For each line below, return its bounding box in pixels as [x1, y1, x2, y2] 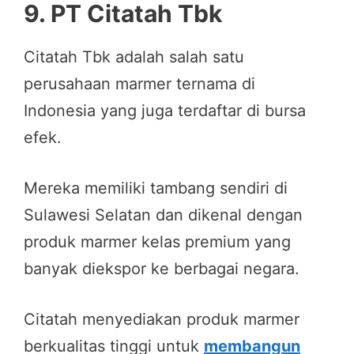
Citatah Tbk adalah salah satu [24, 47, 244, 66]
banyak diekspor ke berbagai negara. [24, 258, 299, 278]
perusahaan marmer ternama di [24, 73, 255, 93]
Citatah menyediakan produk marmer [24, 309, 299, 329]
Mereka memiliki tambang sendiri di [24, 178, 288, 198]
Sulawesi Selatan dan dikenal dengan [24, 205, 303, 224]
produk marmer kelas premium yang [24, 232, 291, 251]
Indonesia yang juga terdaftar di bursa [24, 100, 306, 120]
